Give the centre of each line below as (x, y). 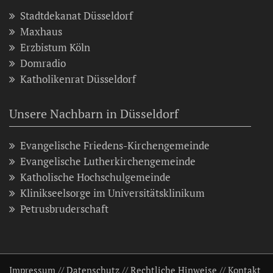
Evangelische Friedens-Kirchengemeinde (115, 146)
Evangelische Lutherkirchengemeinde (108, 161)
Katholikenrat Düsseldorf (78, 79)
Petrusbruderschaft (64, 209)
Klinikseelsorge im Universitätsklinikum (112, 193)
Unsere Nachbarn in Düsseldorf (94, 114)
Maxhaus (41, 32)
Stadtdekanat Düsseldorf (76, 16)
